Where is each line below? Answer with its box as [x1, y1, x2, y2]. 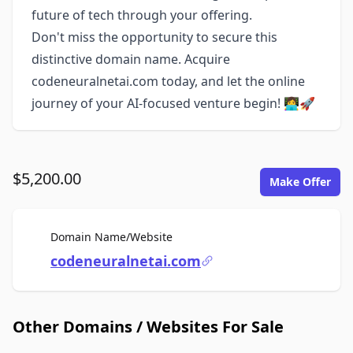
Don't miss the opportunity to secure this [32, 28, 277, 46]
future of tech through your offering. [32, 6, 252, 24]
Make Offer [269, 174, 331, 189]
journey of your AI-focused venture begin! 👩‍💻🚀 [32, 95, 315, 112]
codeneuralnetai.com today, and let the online [32, 72, 305, 90]
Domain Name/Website [50, 229, 173, 244]
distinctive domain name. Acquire [32, 50, 230, 68]
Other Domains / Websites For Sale [13, 316, 284, 337]
